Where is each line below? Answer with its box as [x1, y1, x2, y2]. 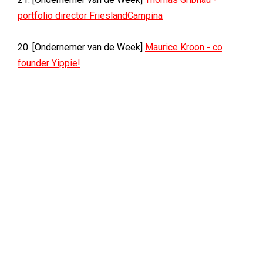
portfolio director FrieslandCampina [18, 10, 163, 21]
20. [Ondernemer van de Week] [18, 42, 145, 53]
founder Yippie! [18, 58, 80, 69]
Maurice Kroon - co [145, 42, 222, 53]
